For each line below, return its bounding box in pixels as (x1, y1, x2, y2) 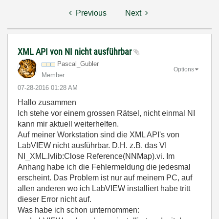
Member (42, 71, 65, 79)
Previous (76, 9, 107, 17)
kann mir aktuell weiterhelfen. (18, 120, 119, 128)
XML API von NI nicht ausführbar (18, 46, 133, 57)
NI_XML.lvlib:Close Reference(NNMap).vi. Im (18, 152, 175, 160)
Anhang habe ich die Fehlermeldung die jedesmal (18, 163, 191, 171)
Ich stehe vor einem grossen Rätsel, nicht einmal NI (18, 109, 195, 117)
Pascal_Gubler (57, 60, 99, 67)
